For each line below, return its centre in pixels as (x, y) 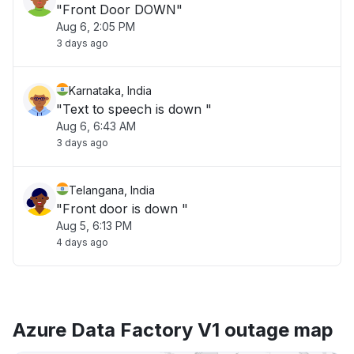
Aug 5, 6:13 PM (94, 226)
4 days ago (82, 242)
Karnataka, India (110, 90)
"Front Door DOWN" (119, 9)
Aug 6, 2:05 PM (96, 26)
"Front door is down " (122, 209)
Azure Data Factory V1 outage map (173, 330)
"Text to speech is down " (134, 109)
